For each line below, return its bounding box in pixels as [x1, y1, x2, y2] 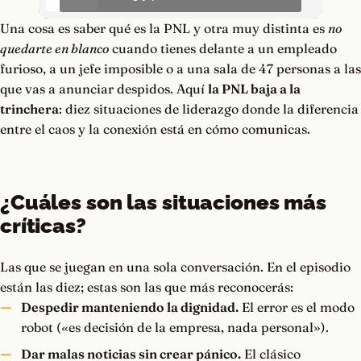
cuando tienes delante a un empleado [109, 40, 337, 57]
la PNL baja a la [208, 81, 301, 98]
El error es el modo [238, 299, 355, 316]
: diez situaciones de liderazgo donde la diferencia [59, 101, 359, 118]
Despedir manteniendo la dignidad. [20, 299, 239, 316]
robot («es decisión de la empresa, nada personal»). [20, 319, 329, 336]
